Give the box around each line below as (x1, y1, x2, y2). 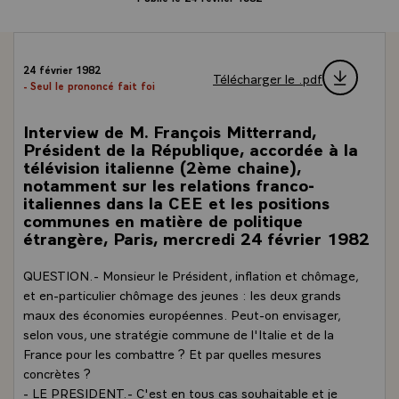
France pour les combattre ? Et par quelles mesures (23, 344, 322, 362)
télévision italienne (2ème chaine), (23, 155, 301, 177)
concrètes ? (23, 363, 91, 381)
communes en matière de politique (23, 208, 303, 231)
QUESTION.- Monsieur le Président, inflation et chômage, (23, 265, 358, 283)
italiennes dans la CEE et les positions (23, 191, 330, 213)
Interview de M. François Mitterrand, (23, 119, 316, 142)
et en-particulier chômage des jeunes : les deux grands (23, 285, 341, 303)
